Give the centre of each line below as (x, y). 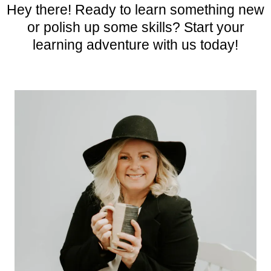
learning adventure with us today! (135, 45)
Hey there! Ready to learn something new (135, 10)
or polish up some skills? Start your (135, 27)
